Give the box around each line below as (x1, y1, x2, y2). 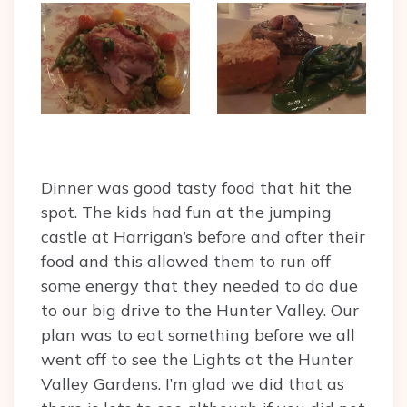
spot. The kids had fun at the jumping (41, 202, 332, 223)
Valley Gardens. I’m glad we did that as (41, 373, 344, 395)
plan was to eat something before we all (41, 324, 355, 346)
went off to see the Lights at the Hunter (41, 349, 353, 371)
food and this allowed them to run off (41, 251, 331, 273)
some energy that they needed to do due (41, 275, 358, 297)
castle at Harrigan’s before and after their (41, 226, 365, 248)
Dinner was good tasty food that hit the (41, 177, 352, 199)
